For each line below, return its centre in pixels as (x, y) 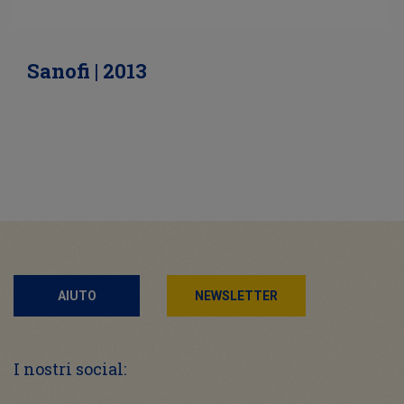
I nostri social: (70, 369)
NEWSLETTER (236, 296)
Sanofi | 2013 (87, 71)
